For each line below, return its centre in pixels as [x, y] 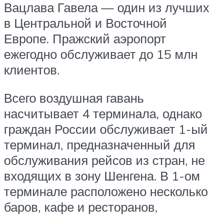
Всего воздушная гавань [74, 98]
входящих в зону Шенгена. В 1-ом [102, 175]
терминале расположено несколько [106, 191]
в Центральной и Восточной [85, 23]
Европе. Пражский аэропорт [85, 39]
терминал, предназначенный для [100, 144]
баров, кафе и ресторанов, [81, 207]
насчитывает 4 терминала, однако [103, 113]
